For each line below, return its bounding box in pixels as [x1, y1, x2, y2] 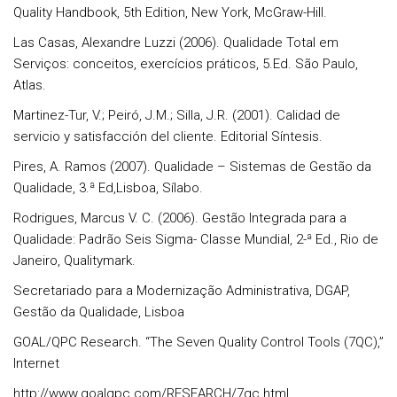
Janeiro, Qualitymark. [13, 253, 136, 269]
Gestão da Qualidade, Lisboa [13, 304, 184, 320]
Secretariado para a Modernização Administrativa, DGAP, [13, 283, 350, 299]
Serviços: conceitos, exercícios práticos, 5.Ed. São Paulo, [13, 56, 358, 72]
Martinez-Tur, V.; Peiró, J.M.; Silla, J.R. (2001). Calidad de [13, 107, 340, 123]
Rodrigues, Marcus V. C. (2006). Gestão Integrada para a [13, 210, 346, 226]
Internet [13, 355, 59, 371]
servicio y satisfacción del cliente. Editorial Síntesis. [13, 128, 323, 144]
